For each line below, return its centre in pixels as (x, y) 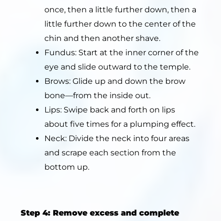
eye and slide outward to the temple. (117, 67)
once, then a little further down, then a (120, 10)
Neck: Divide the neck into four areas (117, 139)
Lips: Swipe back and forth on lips (110, 110)
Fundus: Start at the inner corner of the (122, 53)
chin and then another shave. (102, 38)
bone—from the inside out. (97, 96)
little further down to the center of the (120, 24)
